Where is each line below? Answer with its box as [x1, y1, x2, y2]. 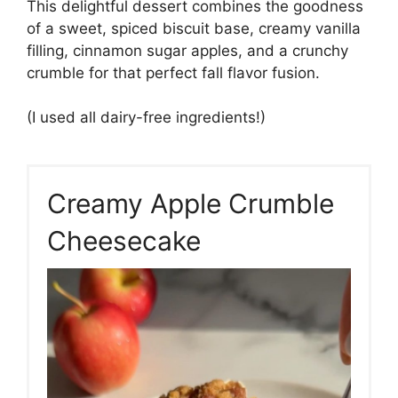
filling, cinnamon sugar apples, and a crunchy [27, 41, 348, 60]
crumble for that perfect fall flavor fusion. [27, 63, 320, 82]
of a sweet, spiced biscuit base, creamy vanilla [27, 19, 361, 37]
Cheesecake [47, 225, 201, 258]
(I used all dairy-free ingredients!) [27, 108, 266, 127]
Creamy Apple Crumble [47, 187, 334, 220]
